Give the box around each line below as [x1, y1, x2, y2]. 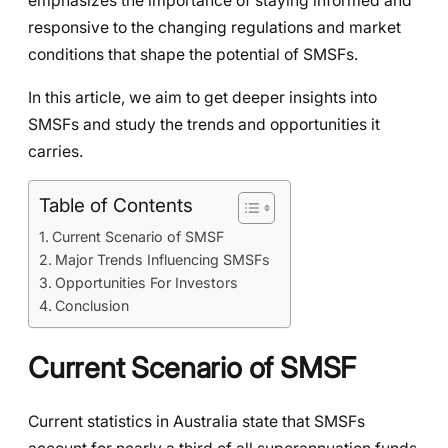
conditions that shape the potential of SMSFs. [28, 44, 362, 64]
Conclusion [54, 297, 129, 315]
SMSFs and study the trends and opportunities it [28, 114, 380, 134]
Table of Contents [39, 194, 193, 218]
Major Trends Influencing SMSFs [54, 251, 270, 269]
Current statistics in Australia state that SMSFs [28, 411, 365, 431]
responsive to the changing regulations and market [28, 17, 401, 37]
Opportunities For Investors [54, 274, 242, 292]
